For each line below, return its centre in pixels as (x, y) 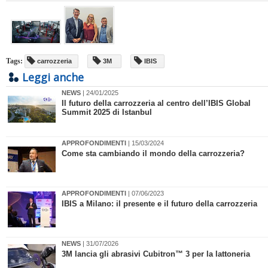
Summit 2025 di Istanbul (107, 112)
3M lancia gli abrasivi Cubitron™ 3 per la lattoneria (156, 254)
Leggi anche (53, 77)
